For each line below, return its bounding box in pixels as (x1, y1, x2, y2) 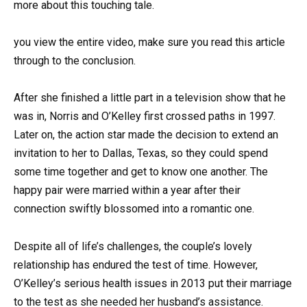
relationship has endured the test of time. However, (14, 258, 258, 271)
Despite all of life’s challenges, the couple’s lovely (14, 239, 252, 253)
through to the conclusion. (14, 54, 136, 68)
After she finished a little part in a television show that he (14, 91, 286, 105)
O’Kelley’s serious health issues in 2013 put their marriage (14, 276, 292, 290)
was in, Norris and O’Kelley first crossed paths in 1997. (14, 110, 275, 123)
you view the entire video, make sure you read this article (14, 36, 285, 49)
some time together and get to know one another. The (14, 165, 268, 179)
